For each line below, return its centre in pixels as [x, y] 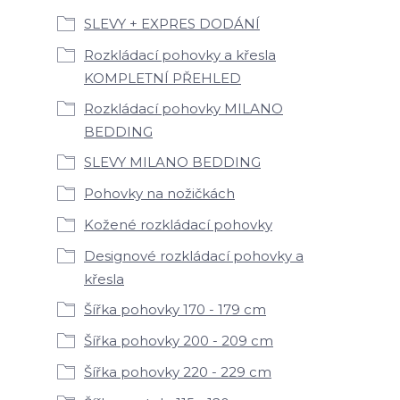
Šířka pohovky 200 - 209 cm [179, 341]
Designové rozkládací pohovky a [194, 256]
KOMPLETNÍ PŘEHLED [162, 78]
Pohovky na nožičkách [159, 193]
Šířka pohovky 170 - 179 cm [175, 309]
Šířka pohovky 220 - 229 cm [178, 372]
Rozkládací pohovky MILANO [183, 108]
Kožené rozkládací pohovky [178, 225]
